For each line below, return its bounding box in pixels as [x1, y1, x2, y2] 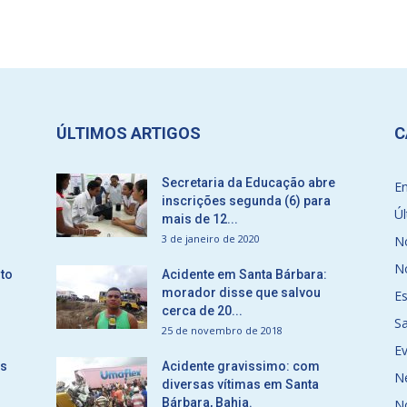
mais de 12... [162, 212, 238, 226]
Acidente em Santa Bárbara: [162, 267, 327, 282]
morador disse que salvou [162, 285, 321, 300]
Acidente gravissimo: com [162, 359, 320, 373]
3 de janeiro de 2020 [162, 232, 260, 245]
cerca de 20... [162, 303, 243, 318]
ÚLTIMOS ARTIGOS [56, 124, 201, 143]
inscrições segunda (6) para [162, 194, 331, 208]
